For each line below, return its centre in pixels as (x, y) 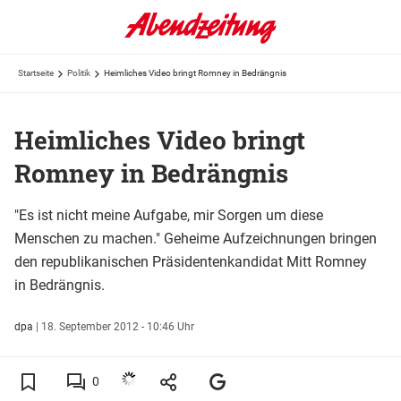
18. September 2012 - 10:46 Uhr (118, 326)
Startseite (36, 73)
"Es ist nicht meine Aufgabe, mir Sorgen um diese (169, 215)
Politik (79, 73)
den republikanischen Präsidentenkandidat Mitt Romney (191, 261)
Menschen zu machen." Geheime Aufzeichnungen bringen (196, 238)
